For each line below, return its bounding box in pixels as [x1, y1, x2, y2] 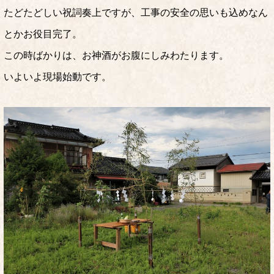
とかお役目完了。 [4, 29, 82, 40]
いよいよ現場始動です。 [4, 72, 111, 83]
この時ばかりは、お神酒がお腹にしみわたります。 [4, 50, 229, 61]
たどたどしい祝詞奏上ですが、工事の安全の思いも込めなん [4, 7, 268, 18]
